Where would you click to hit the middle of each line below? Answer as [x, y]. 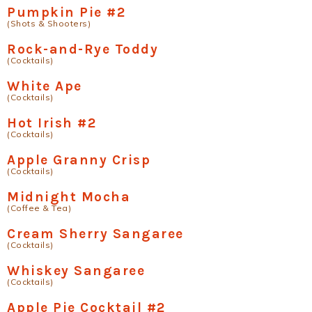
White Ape [45, 86]
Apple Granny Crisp [79, 160]
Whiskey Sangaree [76, 271]
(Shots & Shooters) [49, 23]
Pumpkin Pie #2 [66, 12]
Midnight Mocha [69, 197]
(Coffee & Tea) [39, 208]
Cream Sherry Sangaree [95, 234]
